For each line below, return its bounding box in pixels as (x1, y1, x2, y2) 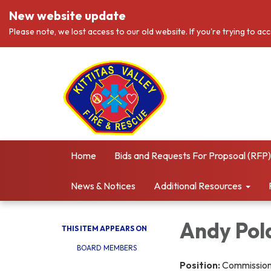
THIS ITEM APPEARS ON (62, 224, 147, 233)
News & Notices (71, 180, 135, 192)
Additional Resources (154, 180, 242, 192)
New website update (9, 8, 126, 23)
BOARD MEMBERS (77, 243, 137, 252)
